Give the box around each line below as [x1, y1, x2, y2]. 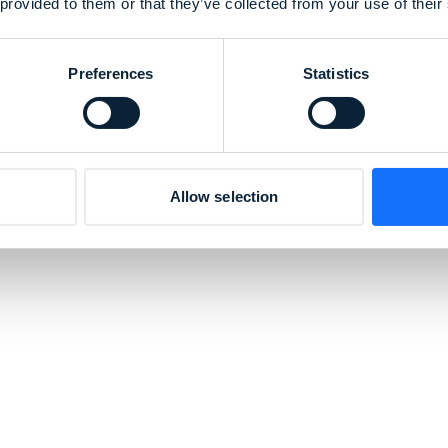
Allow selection [169, 187, 279, 205]
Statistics [303, 64, 369, 82]
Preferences [68, 64, 154, 82]
